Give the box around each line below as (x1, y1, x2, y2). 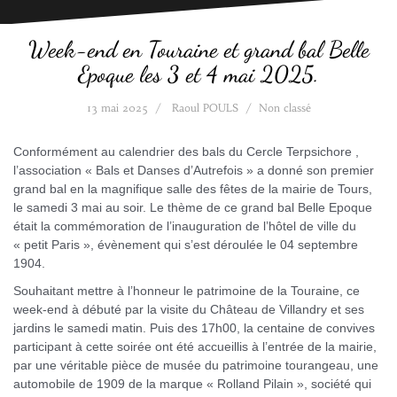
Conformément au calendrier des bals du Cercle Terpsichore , (13, 144, 359, 160)
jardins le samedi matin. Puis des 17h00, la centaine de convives (13, 321, 375, 336)
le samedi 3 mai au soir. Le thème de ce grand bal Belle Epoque (13, 200, 372, 215)
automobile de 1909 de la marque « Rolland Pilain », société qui (13, 377, 371, 392)
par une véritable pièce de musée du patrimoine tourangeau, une (13, 358, 378, 373)
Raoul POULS (171, 101, 238, 115)
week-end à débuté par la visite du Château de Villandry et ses (13, 302, 364, 317)
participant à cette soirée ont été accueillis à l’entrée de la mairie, (13, 339, 377, 354)
